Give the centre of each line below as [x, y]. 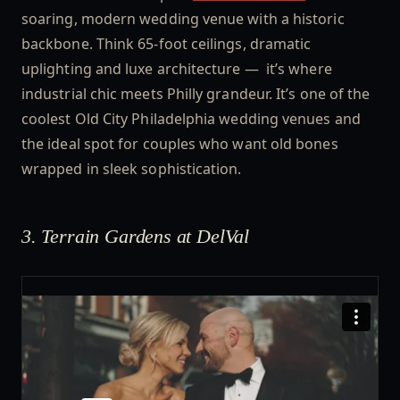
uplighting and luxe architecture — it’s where [177, 69]
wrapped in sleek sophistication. [133, 169]
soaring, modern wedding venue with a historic [183, 19]
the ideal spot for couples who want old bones [180, 144]
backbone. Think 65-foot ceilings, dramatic [167, 44]
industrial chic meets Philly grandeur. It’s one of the [196, 94]
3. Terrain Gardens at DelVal [138, 236]
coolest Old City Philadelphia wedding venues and [191, 119]
